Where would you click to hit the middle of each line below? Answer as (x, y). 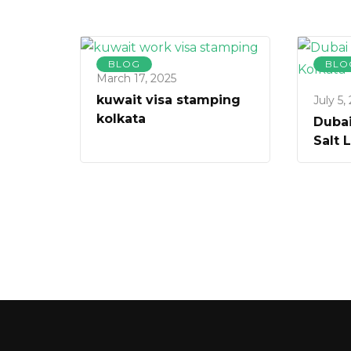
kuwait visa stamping (168, 100)
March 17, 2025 (136, 79)
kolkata (121, 119)
